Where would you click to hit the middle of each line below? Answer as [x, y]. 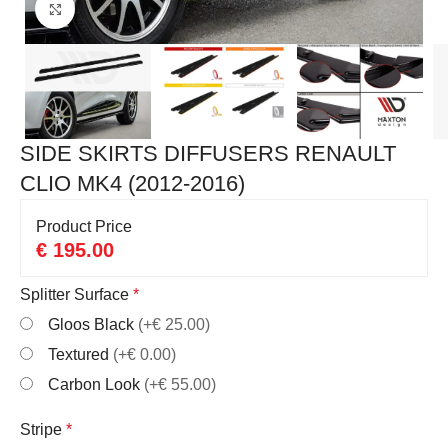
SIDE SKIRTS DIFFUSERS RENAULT [208, 154]
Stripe [41, 430]
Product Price [84, 227]
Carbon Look [96, 385]
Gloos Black [93, 325]
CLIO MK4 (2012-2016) [133, 184]
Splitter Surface [75, 295]
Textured [81, 355]
